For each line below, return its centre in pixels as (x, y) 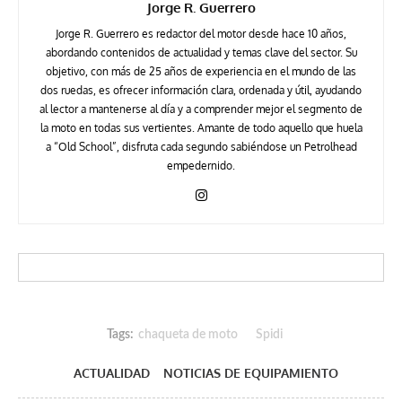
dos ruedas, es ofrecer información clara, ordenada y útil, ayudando (201, 91)
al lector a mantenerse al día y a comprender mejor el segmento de (201, 109)
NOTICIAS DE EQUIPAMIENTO (250, 373)
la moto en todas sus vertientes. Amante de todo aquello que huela (201, 128)
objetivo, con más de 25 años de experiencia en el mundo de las (201, 72)
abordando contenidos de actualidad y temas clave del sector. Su (201, 53)
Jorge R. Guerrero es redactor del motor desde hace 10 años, (201, 34)
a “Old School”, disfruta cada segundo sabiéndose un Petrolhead (201, 147)
